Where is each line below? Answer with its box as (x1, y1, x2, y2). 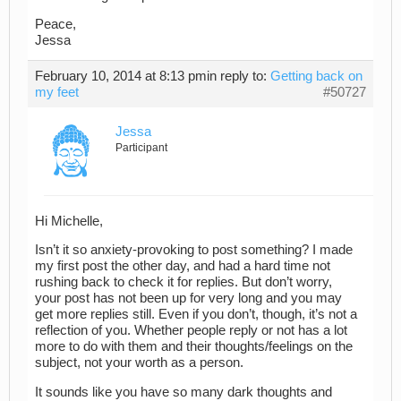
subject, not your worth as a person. (35, 355, 243, 371)
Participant (115, 141, 167, 155)
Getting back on (270, 69, 363, 84)
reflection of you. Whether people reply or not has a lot (35, 323, 347, 338)
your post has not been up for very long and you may (35, 291, 342, 306)
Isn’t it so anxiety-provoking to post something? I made (35, 243, 353, 258)
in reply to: (207, 69, 270, 84)
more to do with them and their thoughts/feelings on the (35, 339, 353, 354)
